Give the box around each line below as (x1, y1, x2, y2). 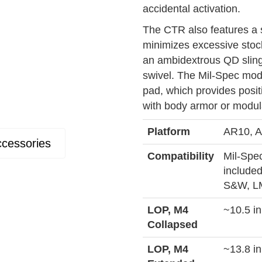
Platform (147, 126, 190, 137)
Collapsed (147, 219, 198, 230)
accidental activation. (143, 3, 240, 15)
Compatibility (147, 150, 214, 162)
